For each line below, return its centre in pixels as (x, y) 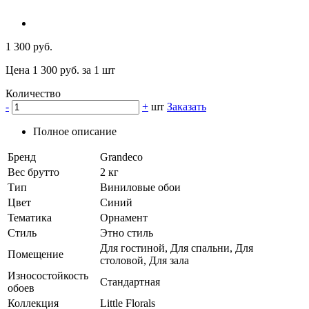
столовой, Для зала (144, 261)
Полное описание (75, 132)
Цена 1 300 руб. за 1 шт (60, 70)
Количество (33, 94)
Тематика (30, 218)
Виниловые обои (140, 188)
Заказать (187, 107)
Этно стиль (127, 233)
